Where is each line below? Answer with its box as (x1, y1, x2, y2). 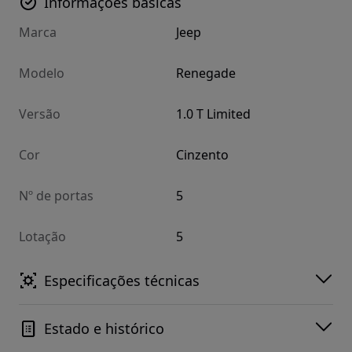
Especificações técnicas (44, 271, 200, 291)
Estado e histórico (44, 319, 164, 339)
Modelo (19, 64, 64, 82)
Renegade (176, 64, 236, 82)
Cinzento (176, 146, 229, 164)
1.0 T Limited (176, 105, 251, 123)
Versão (19, 105, 60, 123)
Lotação (19, 228, 66, 246)
